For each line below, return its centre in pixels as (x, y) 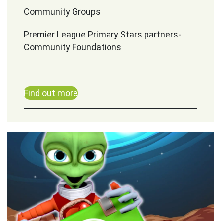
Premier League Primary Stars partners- (103, 34)
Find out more (51, 93)
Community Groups (62, 12)
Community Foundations (73, 47)
